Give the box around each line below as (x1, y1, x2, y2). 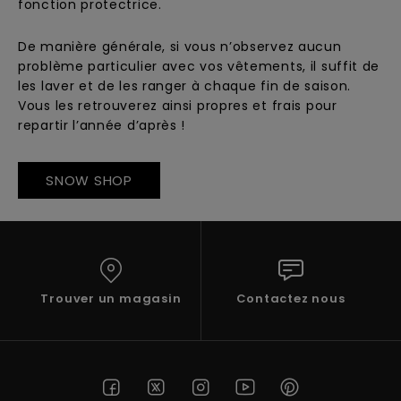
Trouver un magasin (40, 290, 182, 307)
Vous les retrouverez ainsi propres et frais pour (18, 97, 337, 115)
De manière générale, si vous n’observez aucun (18, 38, 342, 55)
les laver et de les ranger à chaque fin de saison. (18, 77, 352, 95)
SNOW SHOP (46, 171, 132, 190)
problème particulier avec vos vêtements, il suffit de (18, 57, 380, 75)
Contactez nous (235, 290, 346, 307)
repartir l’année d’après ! (18, 116, 186, 134)
